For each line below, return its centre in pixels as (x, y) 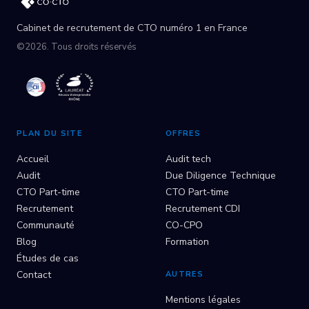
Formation (187, 241)
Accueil (33, 159)
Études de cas (48, 258)
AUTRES (185, 274)
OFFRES (183, 133)
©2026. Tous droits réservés (77, 47)
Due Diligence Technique (221, 175)
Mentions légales (203, 299)
